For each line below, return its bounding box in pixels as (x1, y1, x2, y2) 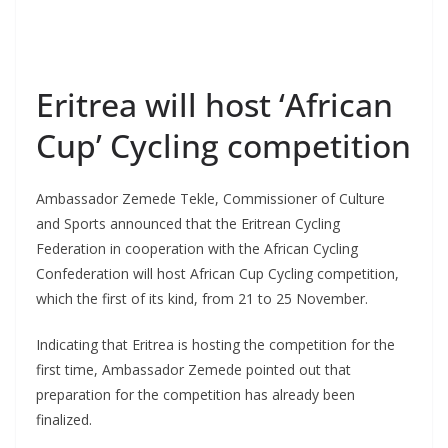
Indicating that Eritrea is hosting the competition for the (36, 334, 395, 354)
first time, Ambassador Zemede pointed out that (36, 359, 351, 379)
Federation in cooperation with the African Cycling (36, 238, 358, 258)
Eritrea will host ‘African (36, 82, 393, 126)
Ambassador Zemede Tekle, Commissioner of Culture (36, 188, 385, 208)
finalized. (36, 409, 92, 429)
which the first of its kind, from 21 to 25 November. (36, 288, 368, 308)
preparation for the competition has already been (36, 384, 355, 404)
